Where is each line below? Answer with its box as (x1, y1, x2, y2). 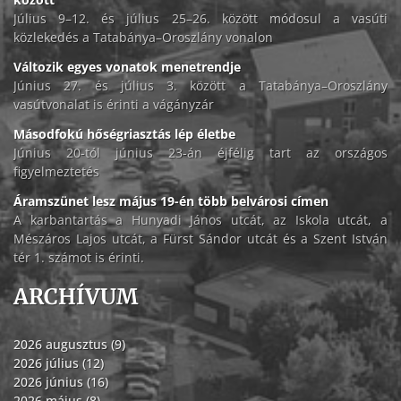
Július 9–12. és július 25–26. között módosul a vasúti (13, 10, 388, 28)
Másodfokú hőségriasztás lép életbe (13, 125, 235, 143)
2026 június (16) (13, 373, 108, 391)
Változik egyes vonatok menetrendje (13, 58, 241, 76)
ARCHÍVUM (13, 283, 138, 311)
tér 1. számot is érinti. (13, 249, 144, 267)
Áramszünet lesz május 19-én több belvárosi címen (13, 192, 328, 210)
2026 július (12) (13, 354, 104, 372)
